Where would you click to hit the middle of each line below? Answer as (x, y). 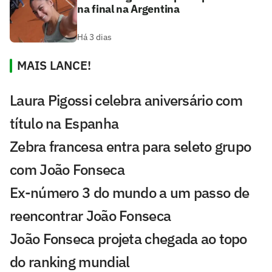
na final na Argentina (128, 8)
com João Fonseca (67, 169)
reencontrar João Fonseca (90, 215)
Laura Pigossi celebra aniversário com (126, 100)
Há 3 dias (94, 37)
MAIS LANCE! (54, 65)
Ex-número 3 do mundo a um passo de (130, 192)
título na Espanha (64, 123)
